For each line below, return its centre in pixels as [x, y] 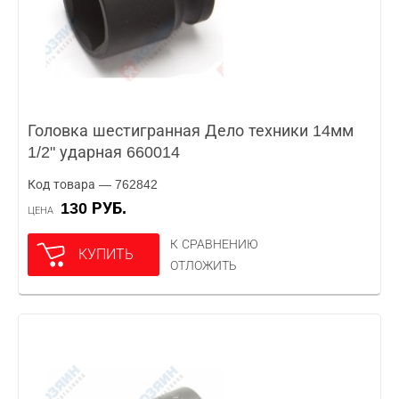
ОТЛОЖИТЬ [204, 265]
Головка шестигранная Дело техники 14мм [191, 131]
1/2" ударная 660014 [104, 152]
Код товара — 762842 [93, 184]
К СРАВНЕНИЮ [214, 244]
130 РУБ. [98, 208]
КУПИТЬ [106, 254]
